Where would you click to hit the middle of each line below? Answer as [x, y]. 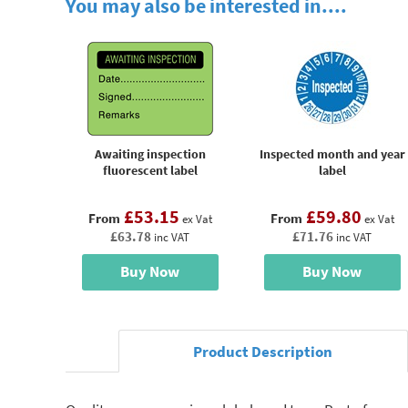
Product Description [263, 352]
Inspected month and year [332, 153]
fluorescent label [150, 170]
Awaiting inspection [150, 153]
